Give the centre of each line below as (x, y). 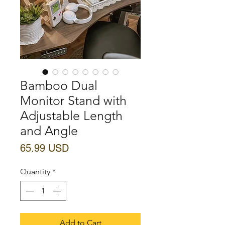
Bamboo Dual (59, 85)
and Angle (49, 130)
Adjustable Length (71, 115)
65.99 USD (44, 148)
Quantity (35, 171)
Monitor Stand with (73, 100)
